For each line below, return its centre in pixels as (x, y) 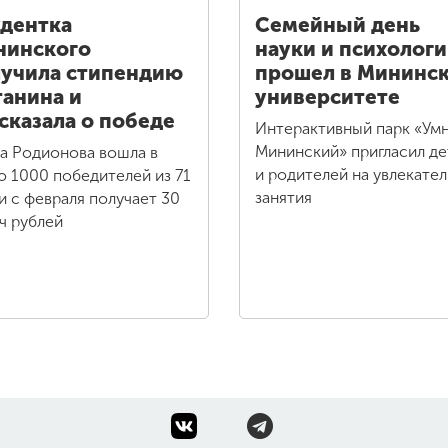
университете (327, 97)
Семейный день (337, 25)
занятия (283, 198)
